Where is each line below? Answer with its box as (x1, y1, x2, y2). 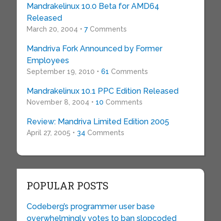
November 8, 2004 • (26, 98, 96, 107)
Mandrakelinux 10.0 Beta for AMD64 (26, 1, 159, 11)
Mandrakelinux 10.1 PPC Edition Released (26, 86, 179, 96)
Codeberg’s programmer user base (26, 202, 155, 212)
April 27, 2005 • (26, 129, 77, 137)
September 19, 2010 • (26, 68, 101, 76)
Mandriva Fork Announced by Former (26, 44, 162, 54)
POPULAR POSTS (26, 179, 109, 192)
